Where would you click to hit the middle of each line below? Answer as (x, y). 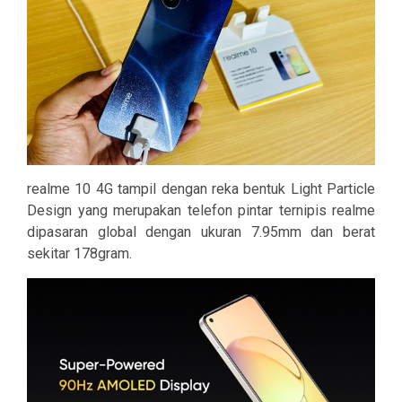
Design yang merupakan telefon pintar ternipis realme (201, 210)
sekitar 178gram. (79, 253)
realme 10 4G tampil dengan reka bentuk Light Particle (201, 188)
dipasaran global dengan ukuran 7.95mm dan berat (201, 232)
